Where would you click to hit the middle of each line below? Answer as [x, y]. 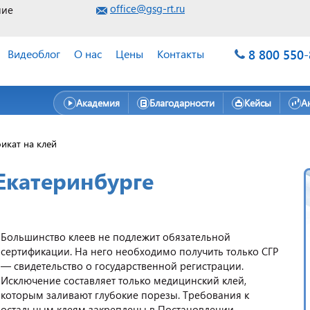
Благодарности [182, 103]
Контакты [181, 54]
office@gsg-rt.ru [147, 8]
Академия [98, 103]
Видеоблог [34, 54]
